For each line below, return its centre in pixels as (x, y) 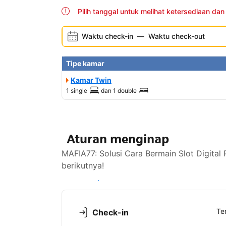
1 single (77, 91)
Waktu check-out (177, 36)
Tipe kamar (85, 64)
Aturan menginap (118, 139)
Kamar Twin (91, 80)
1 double (125, 91)
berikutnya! (83, 166)
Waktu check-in (107, 36)
